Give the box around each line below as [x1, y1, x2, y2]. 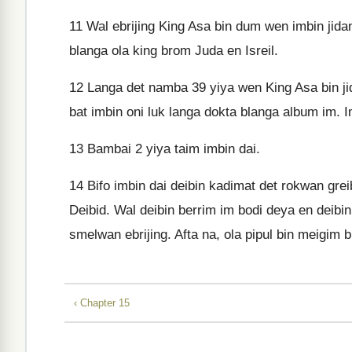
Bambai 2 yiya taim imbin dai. [83, 141, 260, 156]
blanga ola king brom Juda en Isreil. [69, 43, 278, 58]
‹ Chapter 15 [74, 296, 130, 309]
